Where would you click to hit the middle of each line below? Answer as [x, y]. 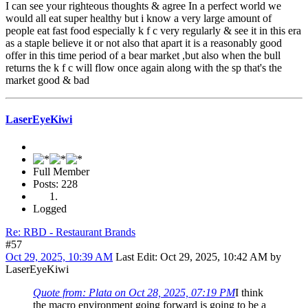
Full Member [61, 171]
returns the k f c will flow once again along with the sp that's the [144, 68]
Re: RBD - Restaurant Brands [70, 232]
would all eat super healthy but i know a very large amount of [139, 19]
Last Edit [135, 256]
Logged [50, 208]
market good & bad [47, 80]
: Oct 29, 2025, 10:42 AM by [218, 256]
